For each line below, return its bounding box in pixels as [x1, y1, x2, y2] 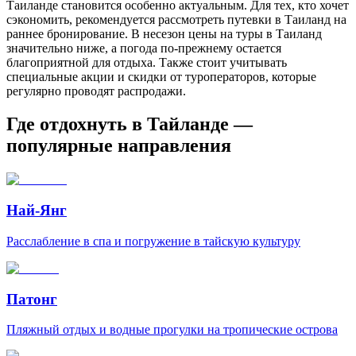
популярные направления [6, 135, 231, 157]
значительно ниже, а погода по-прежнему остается [6, 41, 281, 55]
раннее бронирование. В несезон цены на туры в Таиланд [6, 26, 322, 41]
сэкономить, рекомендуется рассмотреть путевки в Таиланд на [6, 12, 346, 26]
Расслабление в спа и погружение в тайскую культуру [6, 234, 300, 248]
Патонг [6, 290, 57, 308]
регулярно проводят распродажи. [6, 83, 186, 98]
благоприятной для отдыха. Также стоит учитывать [6, 55, 287, 69]
